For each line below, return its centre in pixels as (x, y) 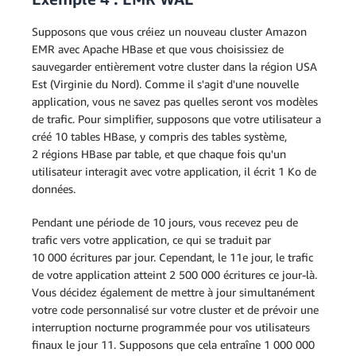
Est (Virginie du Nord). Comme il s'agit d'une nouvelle (165, 84)
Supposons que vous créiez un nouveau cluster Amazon (169, 31)
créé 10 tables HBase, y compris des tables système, (159, 136)
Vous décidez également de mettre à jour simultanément (173, 292)
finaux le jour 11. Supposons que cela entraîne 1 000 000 (173, 344)
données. (55, 189)
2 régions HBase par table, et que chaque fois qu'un (159, 154)
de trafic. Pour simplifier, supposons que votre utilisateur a (176, 119)
